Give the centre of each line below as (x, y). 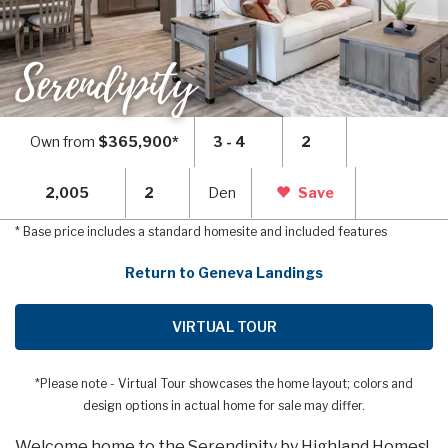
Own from (64, 141)
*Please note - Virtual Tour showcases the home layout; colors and (224, 383)
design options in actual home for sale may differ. (224, 405)
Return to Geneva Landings (224, 272)
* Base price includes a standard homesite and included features (201, 231)
